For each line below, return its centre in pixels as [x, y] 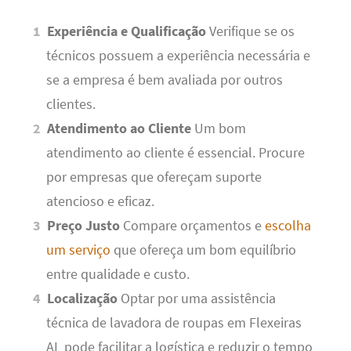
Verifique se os [251, 31]
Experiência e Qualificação [127, 31]
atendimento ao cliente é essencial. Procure [175, 152]
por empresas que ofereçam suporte [154, 177]
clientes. [71, 104]
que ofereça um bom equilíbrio [203, 250]
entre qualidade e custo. [118, 274]
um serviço [78, 250]
